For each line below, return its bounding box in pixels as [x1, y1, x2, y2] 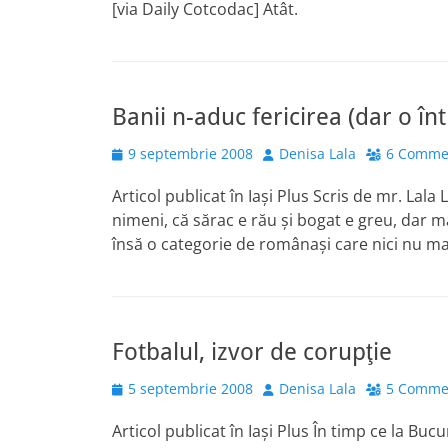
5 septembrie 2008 [128, 379, 253, 398]
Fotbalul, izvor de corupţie [112, 338, 392, 366]
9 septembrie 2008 [128, 144, 253, 163]
